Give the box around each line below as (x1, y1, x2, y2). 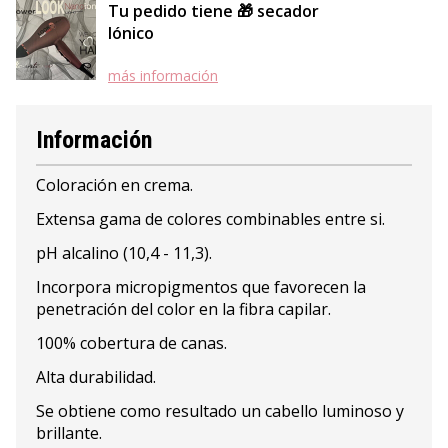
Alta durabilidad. (36, 366, 156, 389)
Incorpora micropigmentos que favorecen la (36, 276, 366, 299)
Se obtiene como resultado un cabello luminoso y (36, 400, 404, 423)
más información (108, 66, 218, 86)
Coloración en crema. (36, 174, 193, 197)
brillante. (36, 422, 102, 445)
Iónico (108, 22, 154, 45)
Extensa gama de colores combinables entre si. (36, 208, 385, 231)
